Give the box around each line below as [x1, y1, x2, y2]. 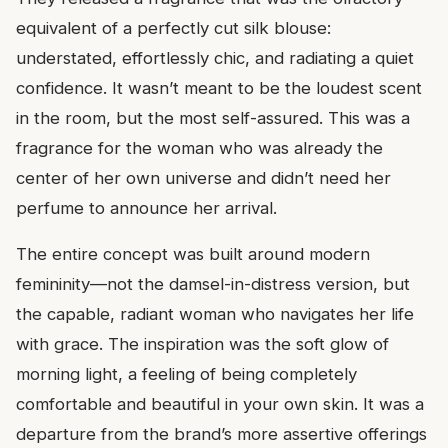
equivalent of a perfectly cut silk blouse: [16, 17, 331, 38]
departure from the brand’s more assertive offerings [16, 423, 427, 444]
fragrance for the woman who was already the [16, 137, 383, 158]
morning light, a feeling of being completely [16, 363, 357, 384]
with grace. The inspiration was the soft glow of [16, 333, 389, 354]
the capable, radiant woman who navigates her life [16, 303, 414, 324]
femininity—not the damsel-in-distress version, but [16, 273, 410, 294]
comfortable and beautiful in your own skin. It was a [16, 393, 424, 414]
